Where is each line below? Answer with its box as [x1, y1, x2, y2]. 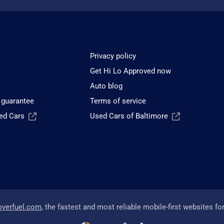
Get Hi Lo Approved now [90, 66, 171, 76]
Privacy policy [90, 51, 136, 61]
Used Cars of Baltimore [90, 111, 168, 121]
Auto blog [90, 81, 123, 91]
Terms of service [90, 96, 146, 106]
